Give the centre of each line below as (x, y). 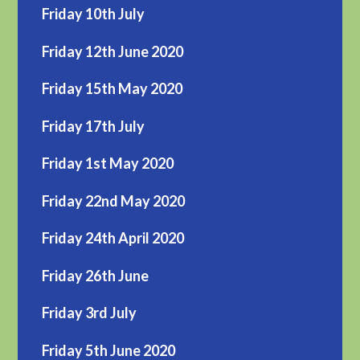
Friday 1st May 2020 (108, 164)
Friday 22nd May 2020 (114, 200)
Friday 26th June (96, 275)
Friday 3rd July (90, 313)
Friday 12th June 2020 (113, 51)
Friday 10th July (94, 14)
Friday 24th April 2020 (113, 238)
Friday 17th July (94, 126)
